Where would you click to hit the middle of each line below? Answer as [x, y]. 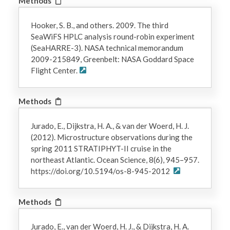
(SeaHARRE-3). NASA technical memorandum [107, 47]
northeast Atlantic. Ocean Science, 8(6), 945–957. [115, 159]
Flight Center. [54, 70]
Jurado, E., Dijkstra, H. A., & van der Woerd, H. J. [110, 126]
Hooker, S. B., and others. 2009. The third [99, 25]
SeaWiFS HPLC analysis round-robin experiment [112, 36]
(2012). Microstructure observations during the [111, 137]
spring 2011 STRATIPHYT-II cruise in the [101, 148]
